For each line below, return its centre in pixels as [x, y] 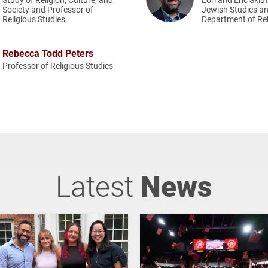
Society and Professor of [48, 9]
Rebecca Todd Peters [48, 53]
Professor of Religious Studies [58, 65]
